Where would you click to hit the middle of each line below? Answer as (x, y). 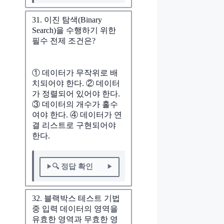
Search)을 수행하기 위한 (74, 30)
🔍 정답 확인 (72, 167)
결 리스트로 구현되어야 (74, 125)
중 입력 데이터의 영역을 (75, 208)
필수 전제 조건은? (64, 40)
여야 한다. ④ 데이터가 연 (77, 114)
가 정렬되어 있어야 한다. (76, 93)
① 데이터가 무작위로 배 (75, 72)
